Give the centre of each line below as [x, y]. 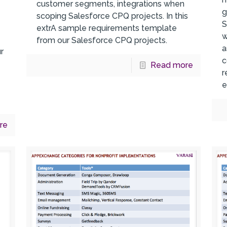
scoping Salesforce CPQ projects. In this [112, 16]
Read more [172, 65]
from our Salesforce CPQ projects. [102, 41]
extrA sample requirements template [106, 28]
